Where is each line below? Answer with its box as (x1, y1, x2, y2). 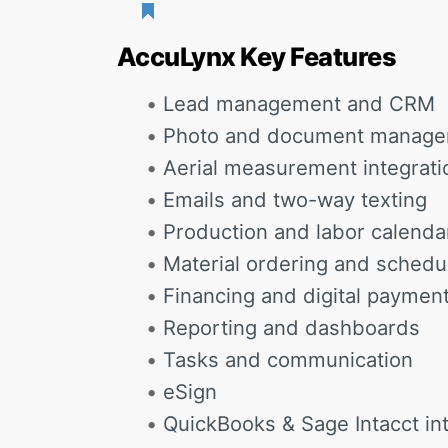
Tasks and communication (162, 347, 413, 373)
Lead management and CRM (162, 91, 435, 117)
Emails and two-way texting (162, 187, 427, 213)
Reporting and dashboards (162, 315, 420, 341)
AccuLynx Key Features (117, 41, 397, 73)
